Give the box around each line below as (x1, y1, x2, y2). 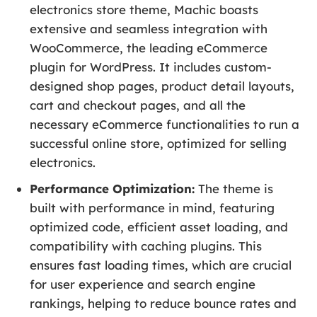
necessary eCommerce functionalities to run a (30, 117, 300, 132)
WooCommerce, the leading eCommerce (30, 40, 268, 56)
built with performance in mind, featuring (30, 200, 275, 216)
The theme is (195, 181, 274, 197)
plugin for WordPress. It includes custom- (30, 59, 272, 75)
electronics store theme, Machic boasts (30, 2, 259, 18)
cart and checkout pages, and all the (30, 98, 246, 113)
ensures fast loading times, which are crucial (30, 258, 292, 273)
